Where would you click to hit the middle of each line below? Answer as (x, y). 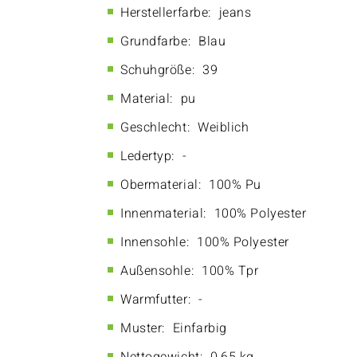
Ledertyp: (147, 156)
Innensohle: (155, 242)
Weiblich (224, 127)
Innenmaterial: (163, 214)
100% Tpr (230, 271)
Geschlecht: (155, 127)
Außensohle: (157, 271)
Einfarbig (200, 328)
